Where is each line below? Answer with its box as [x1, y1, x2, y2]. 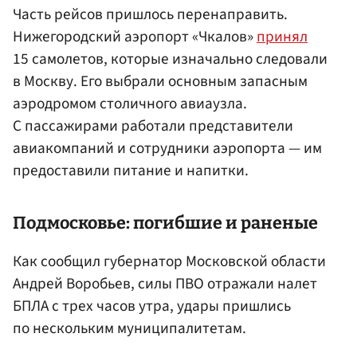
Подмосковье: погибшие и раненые [13, 213, 318, 234]
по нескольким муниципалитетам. [13, 317, 246, 340]
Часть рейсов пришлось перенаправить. [13, 2, 288, 25]
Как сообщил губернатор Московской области [13, 250, 326, 273]
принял [257, 25, 308, 48]
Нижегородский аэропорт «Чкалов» [13, 25, 257, 48]
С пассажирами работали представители [13, 114, 293, 137]
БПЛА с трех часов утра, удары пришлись [13, 295, 291, 318]
